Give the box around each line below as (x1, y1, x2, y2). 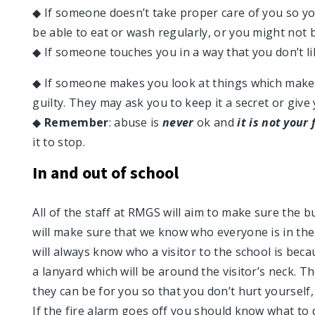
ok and (193, 115, 238, 130)
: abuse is (108, 115, 163, 130)
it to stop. (32, 134, 85, 150)
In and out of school (32, 162, 179, 184)
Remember (44, 115, 109, 130)
